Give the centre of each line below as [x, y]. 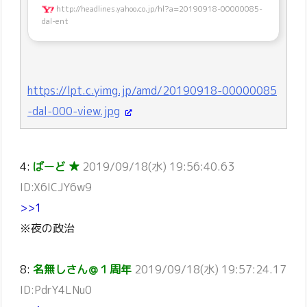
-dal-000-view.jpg [74, 111]
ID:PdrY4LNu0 [56, 290]
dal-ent [55, 22]
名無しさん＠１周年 [82, 269]
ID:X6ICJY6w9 [56, 187]
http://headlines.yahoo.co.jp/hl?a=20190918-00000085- [158, 9]
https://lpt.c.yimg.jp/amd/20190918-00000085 [152, 90]
